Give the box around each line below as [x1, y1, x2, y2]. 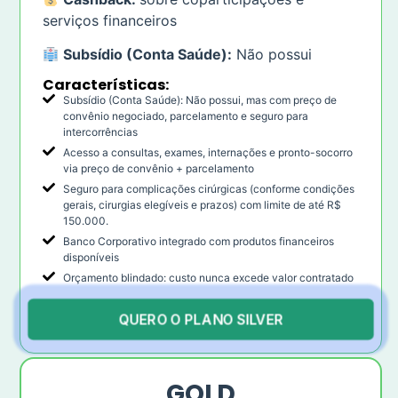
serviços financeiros [43, 12, 177, 30]
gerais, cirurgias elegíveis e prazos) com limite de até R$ [62, 197, 341, 211]
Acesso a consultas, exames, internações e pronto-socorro [62, 145, 353, 159]
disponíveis [62, 250, 119, 264]
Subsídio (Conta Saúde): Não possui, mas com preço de [62, 92, 337, 107]
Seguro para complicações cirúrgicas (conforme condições [62, 181, 354, 195]
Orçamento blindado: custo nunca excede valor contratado [62, 270, 354, 284]
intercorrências [62, 124, 138, 139]
